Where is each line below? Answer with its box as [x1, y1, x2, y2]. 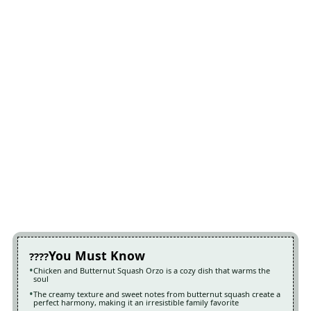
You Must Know [48, 247, 145, 264]
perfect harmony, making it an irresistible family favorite [33, 297, 239, 308]
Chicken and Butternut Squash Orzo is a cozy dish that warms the [33, 265, 270, 276]
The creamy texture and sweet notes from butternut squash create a [33, 289, 280, 300]
